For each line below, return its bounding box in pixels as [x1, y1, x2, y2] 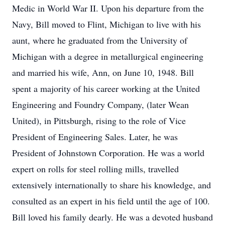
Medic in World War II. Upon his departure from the [12, 2, 204, 14]
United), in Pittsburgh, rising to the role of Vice [12, 115, 186, 127]
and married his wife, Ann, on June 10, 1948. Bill [12, 66, 194, 78]
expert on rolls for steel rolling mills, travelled [12, 163, 179, 175]
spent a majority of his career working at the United [12, 82, 200, 94]
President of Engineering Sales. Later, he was [12, 131, 178, 143]
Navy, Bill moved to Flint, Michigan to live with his [12, 18, 201, 30]
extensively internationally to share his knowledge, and [12, 179, 211, 191]
